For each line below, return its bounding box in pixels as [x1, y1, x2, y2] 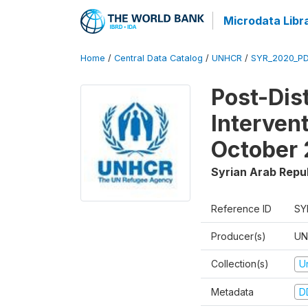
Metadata [211, 285, 254, 298]
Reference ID [211, 203, 272, 214]
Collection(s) [211, 258, 269, 269]
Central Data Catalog [114, 53, 203, 63]
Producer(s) [211, 230, 266, 242]
